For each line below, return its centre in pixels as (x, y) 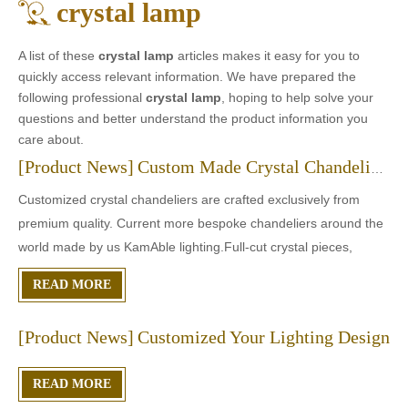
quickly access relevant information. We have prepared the (187, 77)
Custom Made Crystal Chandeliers (254, 167)
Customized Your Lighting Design (264, 337)
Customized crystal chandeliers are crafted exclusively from (189, 200)
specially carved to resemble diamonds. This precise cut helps (197, 271)
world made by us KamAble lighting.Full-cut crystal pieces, (185, 247)
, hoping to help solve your (297, 98)
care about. (51, 140)
